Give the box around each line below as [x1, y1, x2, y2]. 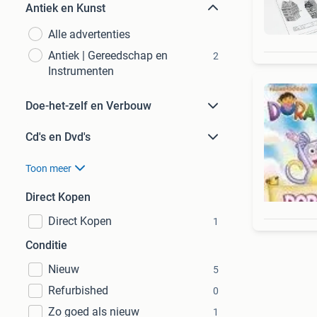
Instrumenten [48, 64, 114, 78]
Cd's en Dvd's [25, 130, 91, 144]
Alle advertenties [48, 28, 130, 41]
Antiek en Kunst [25, 1, 105, 15]
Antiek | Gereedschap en [48, 49, 168, 62]
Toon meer [25, 163, 71, 174]
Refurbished [48, 284, 108, 297]
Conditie [25, 238, 67, 252]
